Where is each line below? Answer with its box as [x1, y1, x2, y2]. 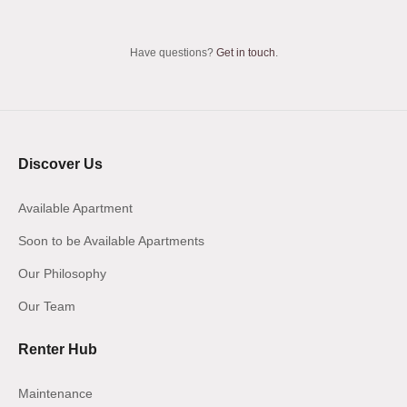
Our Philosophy [18, 265, 106, 281]
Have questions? [129, 46, 216, 60]
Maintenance [18, 385, 93, 401]
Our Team [18, 298, 75, 313]
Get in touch [215, 46, 275, 60]
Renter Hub [18, 341, 97, 357]
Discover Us [18, 155, 103, 172]
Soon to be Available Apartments [18, 233, 204, 248]
